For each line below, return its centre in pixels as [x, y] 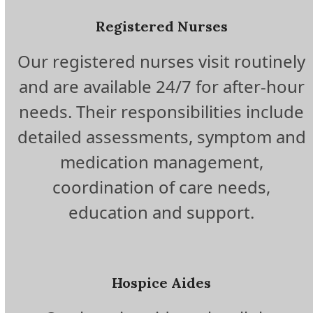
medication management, [161, 162]
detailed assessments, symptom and [161, 137]
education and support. [162, 212]
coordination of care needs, [162, 187]
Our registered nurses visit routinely [162, 61]
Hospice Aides [162, 283]
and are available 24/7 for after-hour [161, 87]
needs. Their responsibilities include [162, 112]
